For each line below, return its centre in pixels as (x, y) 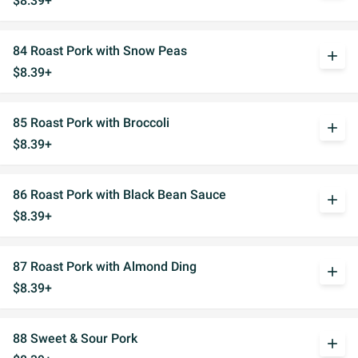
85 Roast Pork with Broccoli (91, 123)
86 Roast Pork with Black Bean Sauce (119, 195)
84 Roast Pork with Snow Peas (100, 51)
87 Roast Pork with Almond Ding (105, 267)
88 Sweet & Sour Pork (75, 338)
